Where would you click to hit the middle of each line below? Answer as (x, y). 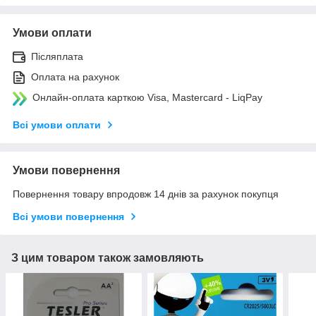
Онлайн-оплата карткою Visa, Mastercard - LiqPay (147, 97)
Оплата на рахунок (75, 77)
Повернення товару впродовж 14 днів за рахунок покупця (146, 194)
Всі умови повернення (68, 216)
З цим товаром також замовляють (108, 257)
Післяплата (57, 56)
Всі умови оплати (57, 124)
